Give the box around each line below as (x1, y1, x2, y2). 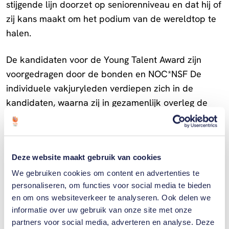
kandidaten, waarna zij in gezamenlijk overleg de (6, 96, 208, 108)
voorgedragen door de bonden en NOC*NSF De (6, 67, 201, 80)
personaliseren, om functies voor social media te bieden (12, 181, 211, 190)
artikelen (12, 203, 70, 222)
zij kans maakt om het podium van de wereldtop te (6, 12, 216, 25)
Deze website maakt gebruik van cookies (12, 152, 162, 162)
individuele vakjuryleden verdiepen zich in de (6, 82, 193, 94)
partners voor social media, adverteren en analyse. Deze (12, 218, 215, 227)
